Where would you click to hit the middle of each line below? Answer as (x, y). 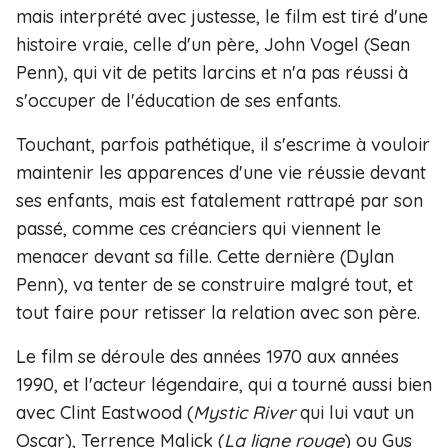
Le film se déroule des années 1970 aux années (207, 356)
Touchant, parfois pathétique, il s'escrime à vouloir (223, 144)
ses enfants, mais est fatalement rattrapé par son (219, 200)
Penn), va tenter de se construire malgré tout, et (214, 284)
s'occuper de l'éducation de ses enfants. (178, 100)
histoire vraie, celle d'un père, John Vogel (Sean (213, 44)
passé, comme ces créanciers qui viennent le (198, 228)
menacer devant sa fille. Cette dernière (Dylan (205, 256)
